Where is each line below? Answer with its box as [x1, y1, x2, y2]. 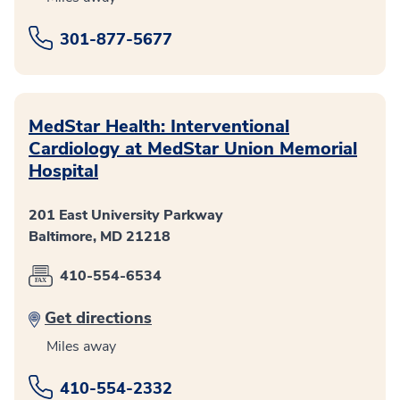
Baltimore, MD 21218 [29, 227, 171, 247]
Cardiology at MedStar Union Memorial [29, 137, 357, 162]
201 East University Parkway [29, 205, 223, 226]
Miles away [46, 337, 116, 357]
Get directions [45, 307, 152, 329]
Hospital [29, 159, 98, 184]
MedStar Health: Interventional [29, 114, 289, 139]
